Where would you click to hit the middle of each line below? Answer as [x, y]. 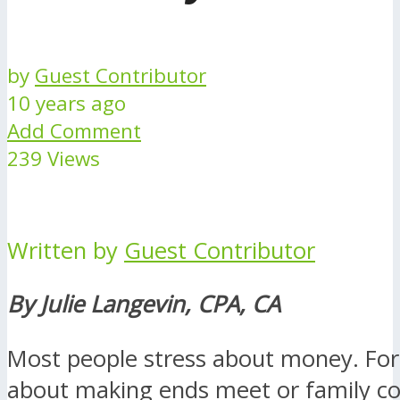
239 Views [54, 158]
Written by [66, 250]
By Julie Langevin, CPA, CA [144, 304]
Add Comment [74, 130]
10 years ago [67, 103]
